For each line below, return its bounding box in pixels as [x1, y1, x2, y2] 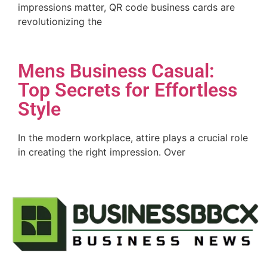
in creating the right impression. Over [18, 146, 185, 159]
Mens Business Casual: [18, 60, 215, 83]
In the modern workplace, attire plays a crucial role [18, 132, 248, 144]
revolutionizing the [18, 15, 102, 27]
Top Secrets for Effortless [18, 79, 237, 102]
